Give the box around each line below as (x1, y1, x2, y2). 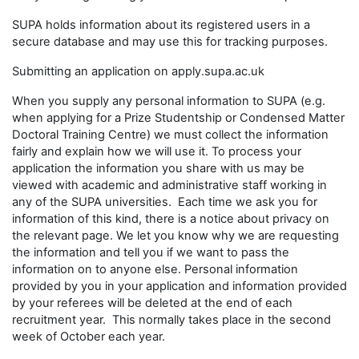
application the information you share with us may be (12, 161, 305, 175)
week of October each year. (12, 329, 165, 344)
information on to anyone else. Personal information (12, 262, 298, 276)
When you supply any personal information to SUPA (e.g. (12, 94, 325, 108)
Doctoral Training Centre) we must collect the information (12, 127, 329, 142)
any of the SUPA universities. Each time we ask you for (12, 195, 317, 209)
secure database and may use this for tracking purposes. (12, 34, 328, 49)
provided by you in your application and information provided (12, 279, 347, 293)
